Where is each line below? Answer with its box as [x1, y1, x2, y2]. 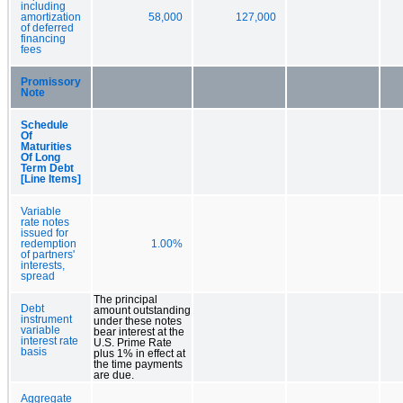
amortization [21, 11, 81, 22]
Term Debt [21, 162, 74, 174]
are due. [94, 369, 134, 381]
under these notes [94, 315, 182, 327]
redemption [21, 237, 76, 249]
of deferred [21, 22, 74, 33]
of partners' [21, 248, 75, 260]
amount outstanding [94, 304, 191, 316]
